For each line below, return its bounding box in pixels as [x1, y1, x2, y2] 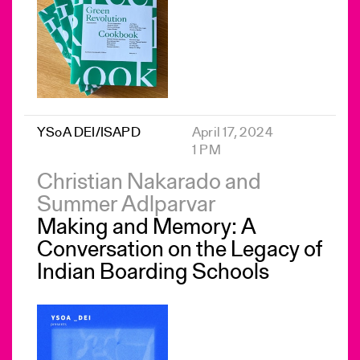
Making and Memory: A [37, 216, 256, 239]
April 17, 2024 [192, 125, 273, 140]
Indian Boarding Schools [37, 261, 269, 284]
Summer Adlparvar [37, 194, 215, 217]
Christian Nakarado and [37, 171, 261, 194]
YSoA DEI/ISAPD [37, 125, 141, 140]
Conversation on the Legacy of [37, 239, 322, 262]
